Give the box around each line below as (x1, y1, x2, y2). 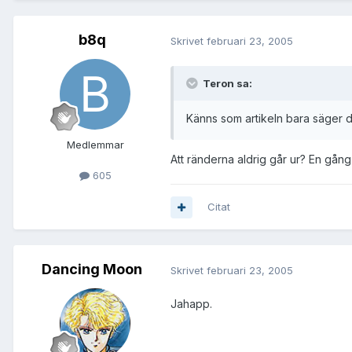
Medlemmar (66, 138, 124, 152)
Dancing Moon (42, 261, 142, 278)
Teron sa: (200, 77, 252, 90)
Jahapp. (170, 297, 212, 311)
